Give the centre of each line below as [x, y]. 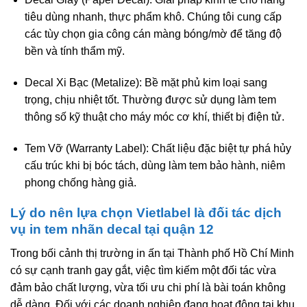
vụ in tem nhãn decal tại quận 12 [112, 230]
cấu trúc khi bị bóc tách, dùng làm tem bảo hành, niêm [155, 165]
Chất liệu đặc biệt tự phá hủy [220, 148]
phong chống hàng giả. [80, 182]
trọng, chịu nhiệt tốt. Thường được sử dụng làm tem [150, 99]
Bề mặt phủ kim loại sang [204, 82]
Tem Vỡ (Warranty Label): [86, 148]
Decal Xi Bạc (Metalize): [83, 82]
